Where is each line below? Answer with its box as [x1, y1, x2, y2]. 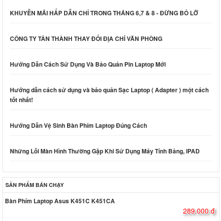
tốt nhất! [9, 95, 33, 105]
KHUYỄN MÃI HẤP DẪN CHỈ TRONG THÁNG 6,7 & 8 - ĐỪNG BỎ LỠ [9, 8, 198, 18]
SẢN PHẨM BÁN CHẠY [5, 181, 64, 189]
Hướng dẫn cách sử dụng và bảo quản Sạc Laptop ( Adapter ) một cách [9, 85, 209, 95]
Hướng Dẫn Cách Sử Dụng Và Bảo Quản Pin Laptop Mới [9, 60, 166, 69]
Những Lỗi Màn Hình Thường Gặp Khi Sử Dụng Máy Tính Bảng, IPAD [9, 147, 200, 156]
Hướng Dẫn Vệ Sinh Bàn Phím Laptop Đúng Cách [9, 121, 147, 130]
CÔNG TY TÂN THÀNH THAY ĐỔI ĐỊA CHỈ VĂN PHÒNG [9, 34, 162, 43]
